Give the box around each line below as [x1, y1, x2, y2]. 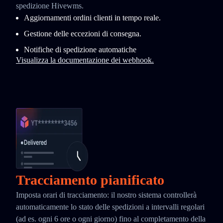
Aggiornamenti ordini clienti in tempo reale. [24, 13, 161, 22]
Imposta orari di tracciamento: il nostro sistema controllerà [16, 191, 197, 199]
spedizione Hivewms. [16, 1, 84, 10]
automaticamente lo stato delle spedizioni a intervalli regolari [16, 203, 205, 211]
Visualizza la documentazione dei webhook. [16, 56, 154, 64]
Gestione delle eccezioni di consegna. [24, 29, 141, 38]
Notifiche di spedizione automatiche [24, 45, 136, 54]
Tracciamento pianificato [16, 172, 164, 188]
